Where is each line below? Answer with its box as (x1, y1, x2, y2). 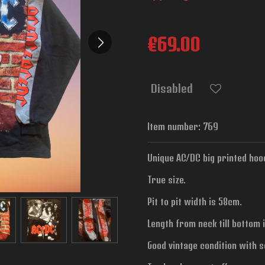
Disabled (151, 81, 193, 95)
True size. (147, 174, 186, 186)
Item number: (147, 121, 201, 132)
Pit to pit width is (147, 196, 216, 208)
